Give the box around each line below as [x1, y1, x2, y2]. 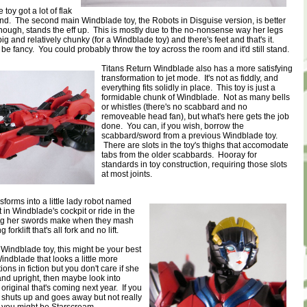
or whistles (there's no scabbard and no [101, 102, 247, 112]
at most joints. [101, 169, 156, 179]
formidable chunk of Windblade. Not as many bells [101, 93, 290, 102]
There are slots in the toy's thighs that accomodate [101, 140, 288, 150]
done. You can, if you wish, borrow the [101, 121, 244, 131]
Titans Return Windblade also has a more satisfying [101, 64, 293, 73]
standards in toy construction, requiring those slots [101, 160, 287, 169]
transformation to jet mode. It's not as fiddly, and [101, 73, 278, 83]
